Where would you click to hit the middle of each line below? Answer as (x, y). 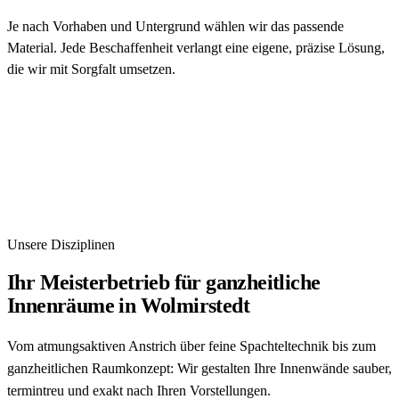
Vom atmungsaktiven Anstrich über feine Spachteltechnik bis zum (191, 346)
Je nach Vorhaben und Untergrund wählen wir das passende (175, 27)
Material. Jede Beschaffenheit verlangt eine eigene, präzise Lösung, (196, 48)
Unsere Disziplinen (61, 245)
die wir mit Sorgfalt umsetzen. (91, 69)
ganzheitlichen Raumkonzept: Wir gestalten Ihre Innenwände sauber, (199, 369)
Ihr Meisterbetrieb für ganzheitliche (164, 283)
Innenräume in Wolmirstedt (128, 306)
